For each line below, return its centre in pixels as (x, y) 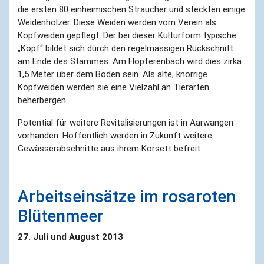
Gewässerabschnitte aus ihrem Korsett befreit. (110, 148)
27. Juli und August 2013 (70, 237)
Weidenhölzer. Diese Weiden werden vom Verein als (117, 22)
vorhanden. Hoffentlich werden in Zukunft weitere (115, 135)
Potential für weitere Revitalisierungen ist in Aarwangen (126, 122)
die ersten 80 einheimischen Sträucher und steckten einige (131, 9)
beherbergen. (43, 100)
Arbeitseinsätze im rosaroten (127, 196)
